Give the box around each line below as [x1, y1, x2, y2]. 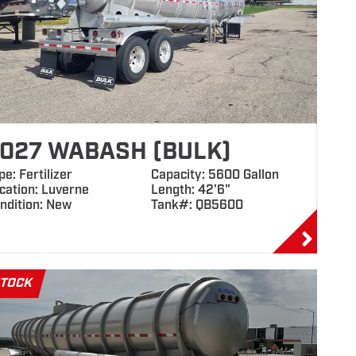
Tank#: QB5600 [150, 197, 243, 214]
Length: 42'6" [150, 182, 230, 199]
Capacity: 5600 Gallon [150, 167, 279, 184]
